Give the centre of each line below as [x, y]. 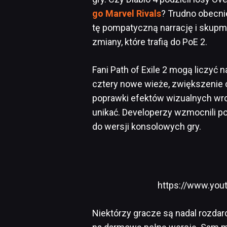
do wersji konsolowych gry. [147, 126]
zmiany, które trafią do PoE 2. [150, 42]
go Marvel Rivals [127, 13]
